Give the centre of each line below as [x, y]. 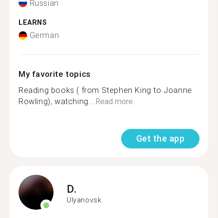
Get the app [160, 138]
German [44, 35]
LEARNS [33, 22]
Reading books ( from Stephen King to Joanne [105, 90]
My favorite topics [55, 74]
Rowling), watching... [57, 101]
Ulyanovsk [84, 200]
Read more [114, 101]
